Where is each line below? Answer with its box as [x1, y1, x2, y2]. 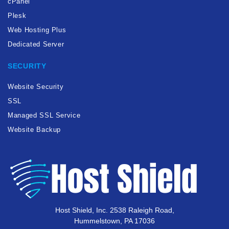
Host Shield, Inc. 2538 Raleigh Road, [55, 205, 174, 214]
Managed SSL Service [8, 111, 81, 119]
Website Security [8, 82, 64, 90]
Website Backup [8, 125, 61, 133]
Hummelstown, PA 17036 [74, 216, 155, 225]
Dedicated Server [8, 40, 64, 48]
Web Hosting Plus [8, 26, 66, 34]
